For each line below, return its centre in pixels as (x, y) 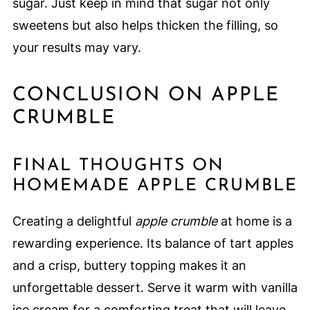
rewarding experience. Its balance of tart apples (153, 243)
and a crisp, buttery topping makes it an (129, 265)
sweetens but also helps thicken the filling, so (145, 25)
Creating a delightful (73, 221)
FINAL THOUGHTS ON (118, 165)
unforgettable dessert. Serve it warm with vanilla (155, 287)
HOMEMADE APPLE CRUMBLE (155, 185)
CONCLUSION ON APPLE (146, 95)
